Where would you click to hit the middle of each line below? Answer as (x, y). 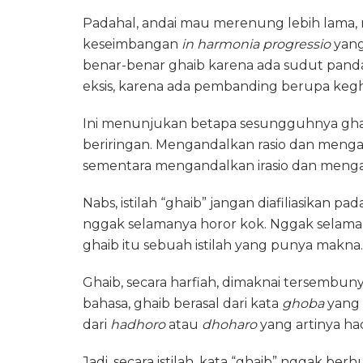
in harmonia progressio (256, 44)
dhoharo (229, 324)
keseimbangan (132, 44)
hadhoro (138, 324)
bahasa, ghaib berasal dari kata (182, 303)
